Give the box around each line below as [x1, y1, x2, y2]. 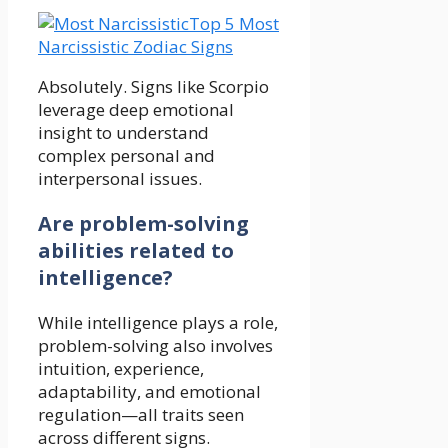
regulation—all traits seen [38, 403, 244, 427]
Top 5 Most [189, 12, 279, 36]
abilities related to [38, 237, 234, 265]
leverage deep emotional [38, 98, 234, 122]
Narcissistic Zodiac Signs [38, 35, 233, 59]
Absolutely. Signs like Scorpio [38, 75, 269, 99]
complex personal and [38, 144, 215, 168]
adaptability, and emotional [38, 380, 261, 404]
